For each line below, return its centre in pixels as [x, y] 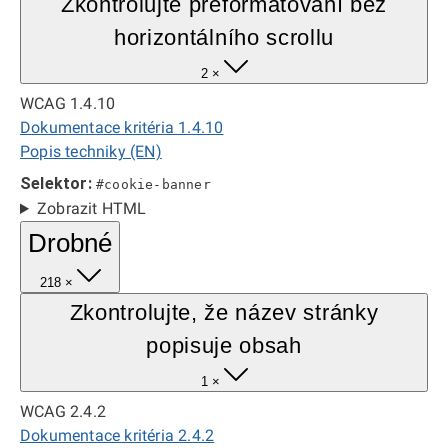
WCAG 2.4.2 [63, 411]
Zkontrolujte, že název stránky [224, 312]
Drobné [70, 243]
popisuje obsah [224, 345]
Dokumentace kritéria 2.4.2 [117, 435]
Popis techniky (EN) [91, 151]
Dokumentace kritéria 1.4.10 [122, 127]
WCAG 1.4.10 [68, 103]
